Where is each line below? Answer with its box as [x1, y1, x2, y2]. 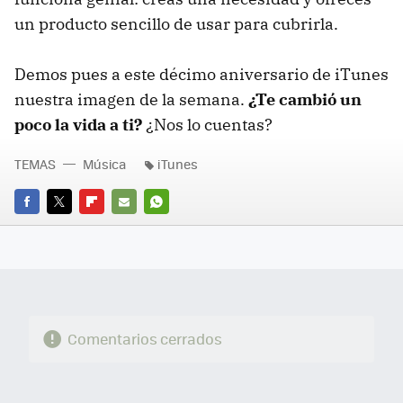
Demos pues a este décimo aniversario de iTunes [14, 63, 389, 85]
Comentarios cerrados [67, 328, 222, 350]
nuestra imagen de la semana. [14, 88, 248, 110]
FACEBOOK [14, 218, 75, 236]
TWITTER [47, 218, 96, 236]
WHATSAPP [144, 218, 209, 236]
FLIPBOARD [79, 218, 144, 236]
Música [83, 154, 126, 173]
